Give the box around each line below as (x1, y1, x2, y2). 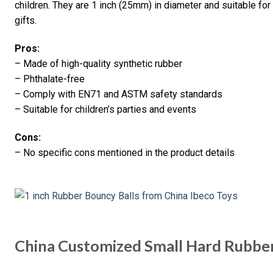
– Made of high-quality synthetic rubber (15, 58, 182, 70)
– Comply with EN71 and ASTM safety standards (15, 88, 222, 101)
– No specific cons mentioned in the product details (15, 146, 235, 158)
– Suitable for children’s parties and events (15, 104, 196, 116)
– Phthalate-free (15, 73, 85, 85)
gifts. (15, 15, 37, 27)
